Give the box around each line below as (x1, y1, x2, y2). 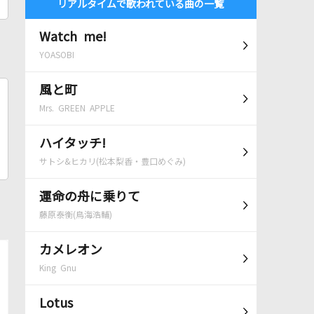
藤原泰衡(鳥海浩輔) (39, 211, 112, 219)
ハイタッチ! (39, 137, 106, 150)
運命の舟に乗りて (39, 191, 140, 203)
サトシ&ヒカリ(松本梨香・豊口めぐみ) (39, 158, 186, 166)
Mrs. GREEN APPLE (39, 104, 115, 113)
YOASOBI (39, 51, 74, 60)
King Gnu (39, 264, 76, 273)
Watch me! (39, 31, 107, 43)
